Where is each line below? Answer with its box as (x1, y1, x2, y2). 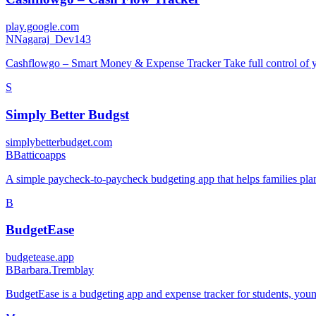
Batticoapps (13, 148, 66, 161)
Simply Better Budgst (6, 107, 129, 122)
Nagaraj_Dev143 (14, 33, 91, 46)
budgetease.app (6, 251, 74, 264)
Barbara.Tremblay (13, 264, 94, 276)
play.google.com (6, 20, 79, 33)
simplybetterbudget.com (6, 135, 112, 148)
